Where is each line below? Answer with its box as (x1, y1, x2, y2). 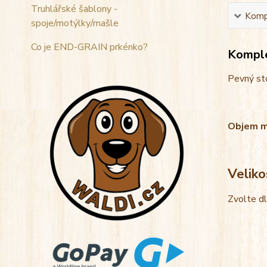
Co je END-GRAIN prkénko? (31, 41, 148, 54)
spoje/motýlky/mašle (31, 17, 119, 30)
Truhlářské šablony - (31, 2, 117, 15)
